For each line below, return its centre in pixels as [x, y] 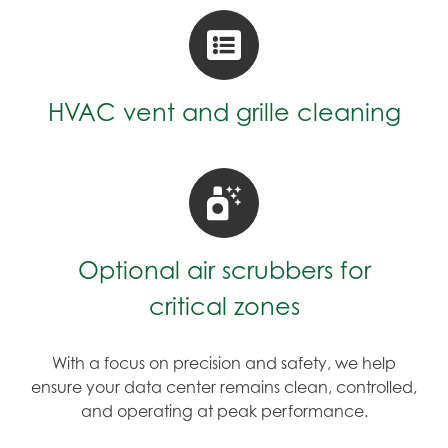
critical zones [224, 306]
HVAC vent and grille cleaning [224, 112]
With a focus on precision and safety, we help [224, 363]
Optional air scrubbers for [224, 270]
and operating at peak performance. [224, 411]
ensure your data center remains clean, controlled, [224, 387]
